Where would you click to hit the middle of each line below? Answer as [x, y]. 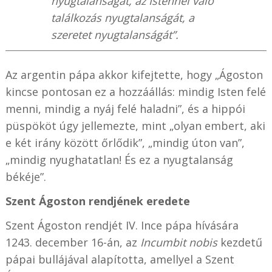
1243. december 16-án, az [73, 242]
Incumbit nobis [178, 242]
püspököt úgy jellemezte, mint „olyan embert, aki [135, 125]
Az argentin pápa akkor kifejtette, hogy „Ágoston [134, 74]
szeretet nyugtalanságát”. [114, 34]
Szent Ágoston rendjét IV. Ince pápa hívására [122, 225]
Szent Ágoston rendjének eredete [97, 201]
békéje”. [27, 176]
